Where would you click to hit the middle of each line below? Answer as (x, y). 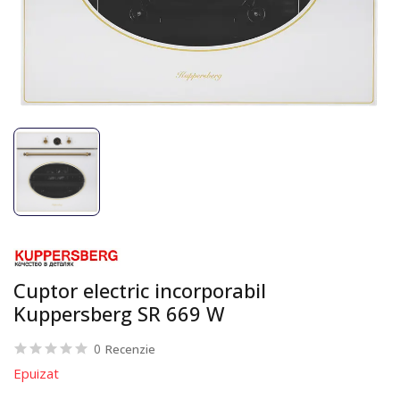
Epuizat (36, 373)
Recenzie (130, 349)
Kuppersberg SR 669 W (119, 313)
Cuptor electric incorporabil (140, 290)
